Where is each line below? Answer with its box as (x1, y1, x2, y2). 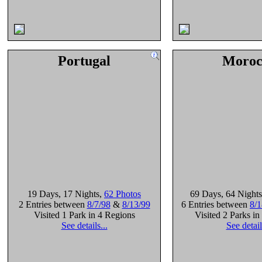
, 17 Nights (58, 189, 99, 199)
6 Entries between (181, 199, 250, 209)
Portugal (58, 53, 111, 68)
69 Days (190, 189, 221, 199)
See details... (61, 220, 108, 230)
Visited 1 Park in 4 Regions (33, 210, 135, 220)
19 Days (27, 189, 58, 199)
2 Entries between (18, 199, 87, 209)
